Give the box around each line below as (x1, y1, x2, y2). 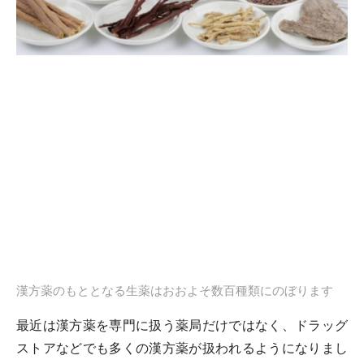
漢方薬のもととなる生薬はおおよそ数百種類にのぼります (16, 284, 333, 298)
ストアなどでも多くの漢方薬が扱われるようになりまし (16, 340, 348, 356)
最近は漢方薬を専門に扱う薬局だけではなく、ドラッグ (16, 318, 348, 333)
